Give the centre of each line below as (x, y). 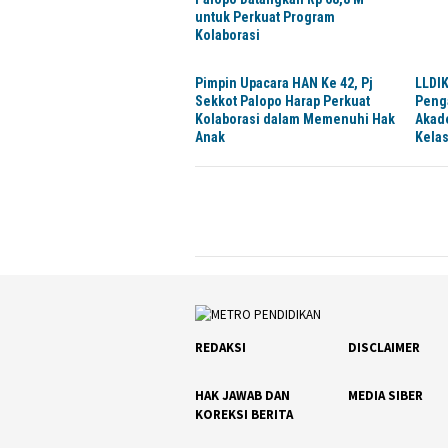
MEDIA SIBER (386, 395)
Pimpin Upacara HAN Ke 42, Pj (284, 83)
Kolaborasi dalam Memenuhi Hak (295, 119)
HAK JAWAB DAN (242, 395)
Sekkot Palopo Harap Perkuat (282, 101)
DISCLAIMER (384, 347)
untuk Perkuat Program (265, 17)
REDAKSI (220, 347)
